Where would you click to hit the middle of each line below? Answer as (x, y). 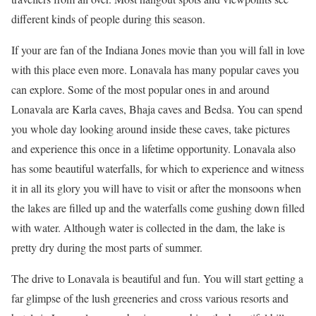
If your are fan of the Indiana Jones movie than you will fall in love (158, 50)
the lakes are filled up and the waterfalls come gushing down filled (158, 208)
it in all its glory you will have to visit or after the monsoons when (156, 188)
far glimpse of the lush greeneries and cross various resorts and (150, 298)
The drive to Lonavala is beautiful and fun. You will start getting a (157, 279)
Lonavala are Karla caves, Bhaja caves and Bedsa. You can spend (157, 109)
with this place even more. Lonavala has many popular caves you (155, 70)
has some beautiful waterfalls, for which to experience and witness (158, 169)
